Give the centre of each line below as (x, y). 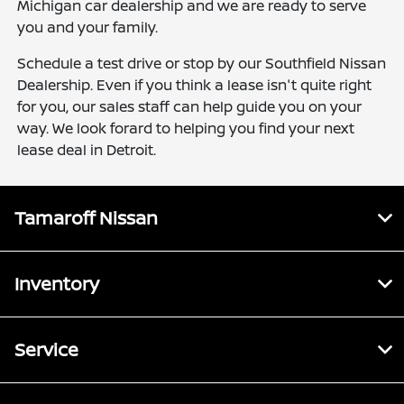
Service (46, 349)
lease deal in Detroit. (87, 150)
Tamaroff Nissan (86, 218)
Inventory (57, 284)
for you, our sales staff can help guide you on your (190, 106)
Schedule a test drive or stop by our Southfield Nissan (202, 63)
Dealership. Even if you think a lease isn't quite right (195, 85)
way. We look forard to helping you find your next (186, 128)
